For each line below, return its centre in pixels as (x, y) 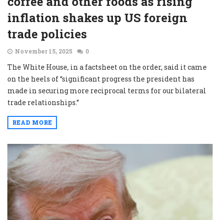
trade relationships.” (43, 102)
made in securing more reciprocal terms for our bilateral (107, 90)
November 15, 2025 (43, 51)
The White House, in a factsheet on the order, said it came (107, 67)
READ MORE (32, 122)
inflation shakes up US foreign (97, 17)
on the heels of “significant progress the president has (101, 79)
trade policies (47, 34)
